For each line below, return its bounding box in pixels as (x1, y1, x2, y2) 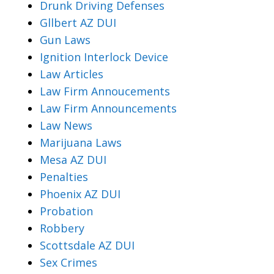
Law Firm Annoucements (40, 83, 170, 98)
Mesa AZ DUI (40, 152, 106, 167)
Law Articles (40, 66, 103, 81)
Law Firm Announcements (40, 100, 177, 116)
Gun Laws (40, 32, 91, 47)
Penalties (40, 169, 88, 184)
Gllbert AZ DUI (40, 15, 116, 30)
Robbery (40, 220, 84, 235)
